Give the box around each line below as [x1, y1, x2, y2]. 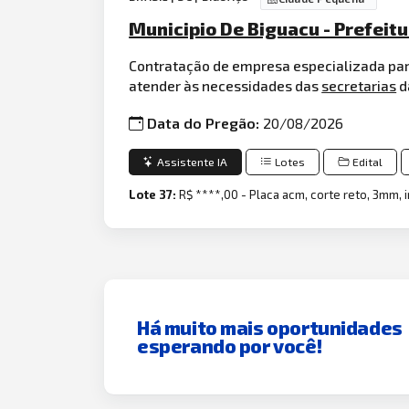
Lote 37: [129, 187, 180, 203]
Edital [352, 154, 383, 169]
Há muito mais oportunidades [137, 315, 403, 339]
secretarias [321, 77, 397, 95]
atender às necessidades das [129, 77, 322, 95]
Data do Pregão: [147, 114, 264, 132]
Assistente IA [157, 154, 228, 169]
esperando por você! [137, 333, 322, 357]
